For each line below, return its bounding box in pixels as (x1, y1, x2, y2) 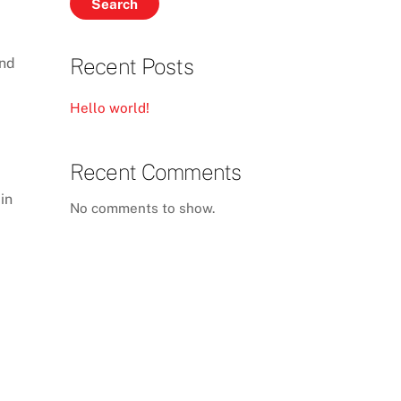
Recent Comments (69, 158, 242, 184)
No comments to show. (69, 200, 215, 216)
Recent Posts (69, 53, 193, 79)
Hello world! (69, 100, 149, 116)
